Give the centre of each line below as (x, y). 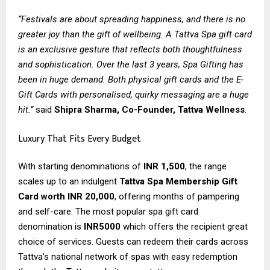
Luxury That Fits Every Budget (80, 139)
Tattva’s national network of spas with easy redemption (128, 256)
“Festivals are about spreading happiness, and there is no (132, 20)
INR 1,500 (164, 166)
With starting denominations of (81, 166)
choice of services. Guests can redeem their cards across (133, 241)
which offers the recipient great (185, 226)
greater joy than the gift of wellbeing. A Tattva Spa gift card (135, 35)
